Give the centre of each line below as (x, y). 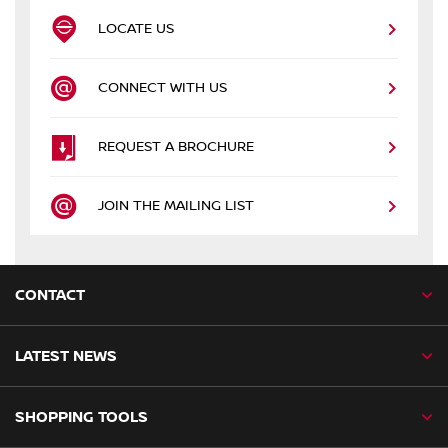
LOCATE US (136, 28)
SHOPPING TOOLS (81, 416)
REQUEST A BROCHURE (176, 146)
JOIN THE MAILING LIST (176, 205)
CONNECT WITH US (162, 87)
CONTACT (50, 294)
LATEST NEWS (66, 355)
